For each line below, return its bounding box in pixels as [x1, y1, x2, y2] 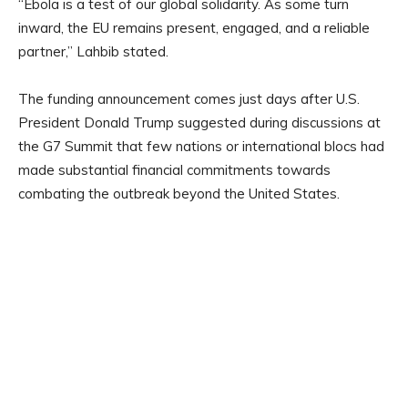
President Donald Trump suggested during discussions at [18, 113, 381, 131]
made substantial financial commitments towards [18, 160, 331, 178]
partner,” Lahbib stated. [18, 42, 168, 60]
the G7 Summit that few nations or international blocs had [18, 137, 384, 155]
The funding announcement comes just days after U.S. [18, 89, 360, 107]
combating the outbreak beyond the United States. [18, 184, 340, 202]
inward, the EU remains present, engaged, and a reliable [18, 18, 370, 36]
